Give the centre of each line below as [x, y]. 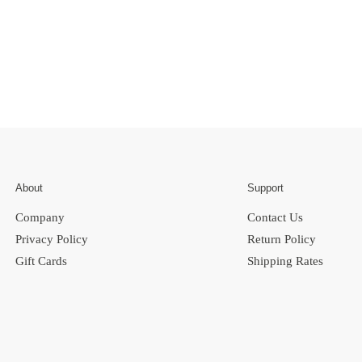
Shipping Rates [285, 261]
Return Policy [281, 240]
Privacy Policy [52, 240]
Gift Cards [41, 261]
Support [265, 188]
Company [40, 218]
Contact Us [275, 218]
